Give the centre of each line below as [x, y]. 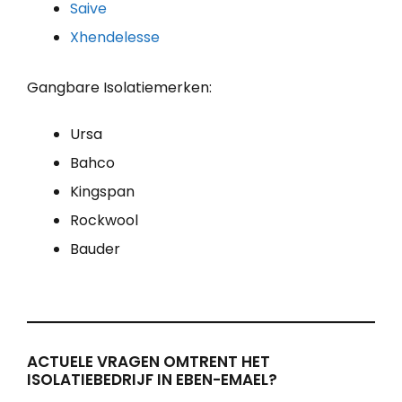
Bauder [95, 249]
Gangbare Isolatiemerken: [119, 87]
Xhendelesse [115, 37]
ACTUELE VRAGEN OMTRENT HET [149, 361]
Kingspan [102, 191]
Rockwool [104, 220]
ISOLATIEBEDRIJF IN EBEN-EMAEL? [152, 379]
